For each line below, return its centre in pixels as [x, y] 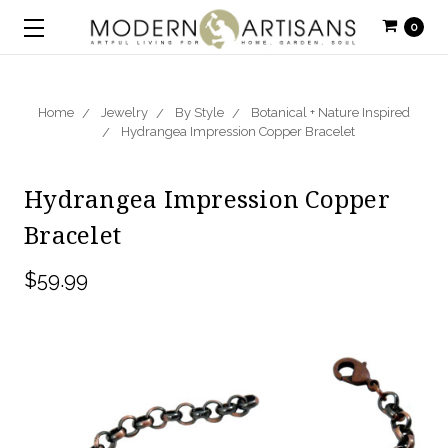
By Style [199, 112]
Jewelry [124, 112]
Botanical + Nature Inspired [330, 112]
